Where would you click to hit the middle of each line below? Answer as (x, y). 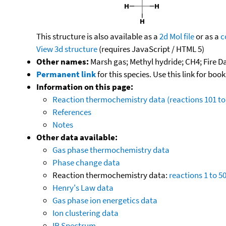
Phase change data (86, 162)
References (72, 112)
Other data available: (77, 137)
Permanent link (66, 74)
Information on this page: (85, 87)
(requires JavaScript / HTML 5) (151, 49)
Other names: (63, 61)
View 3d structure (67, 49)
